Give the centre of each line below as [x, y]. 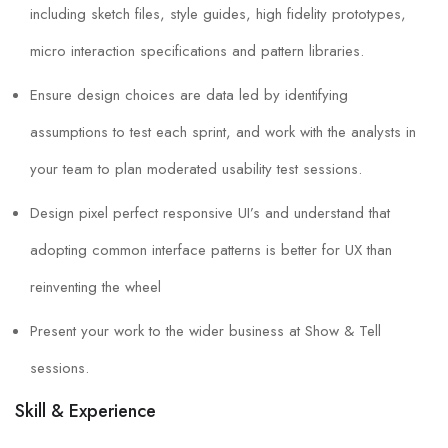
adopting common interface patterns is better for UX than [211, 250]
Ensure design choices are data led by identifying [189, 95]
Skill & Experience [85, 411]
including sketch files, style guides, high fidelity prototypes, [218, 14]
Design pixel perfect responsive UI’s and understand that [210, 213]
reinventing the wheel [95, 287]
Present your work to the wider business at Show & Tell [205, 331]
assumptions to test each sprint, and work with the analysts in [223, 132]
